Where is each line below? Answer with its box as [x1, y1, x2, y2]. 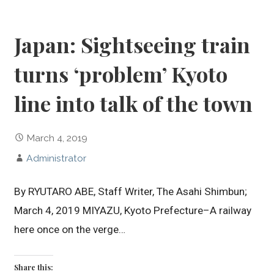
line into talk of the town [14, 89, 253, 118]
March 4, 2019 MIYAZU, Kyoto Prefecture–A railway [14, 204, 252, 217]
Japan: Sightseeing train [14, 31, 251, 59]
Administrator [26, 152, 87, 164]
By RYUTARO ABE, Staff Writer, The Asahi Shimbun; [14, 185, 248, 198]
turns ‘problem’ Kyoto [14, 60, 228, 89]
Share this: [14, 262, 54, 272]
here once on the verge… [14, 223, 126, 235]
